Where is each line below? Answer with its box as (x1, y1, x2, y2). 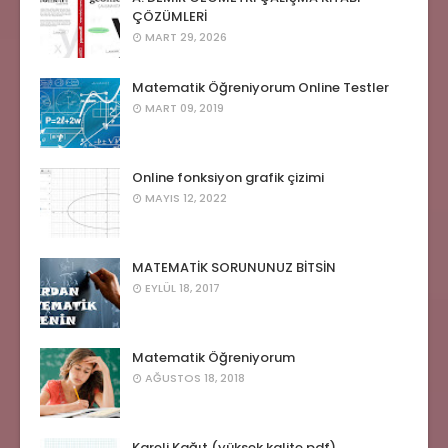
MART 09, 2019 (145, 100, 224, 116)
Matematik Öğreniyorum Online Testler (132, 78, 389, 97)
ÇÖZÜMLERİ (132, 7, 207, 26)
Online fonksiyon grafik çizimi (132, 168, 324, 187)
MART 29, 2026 (145, 29, 227, 45)
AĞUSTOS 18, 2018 (145, 370, 245, 386)
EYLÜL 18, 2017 (145, 280, 220, 296)
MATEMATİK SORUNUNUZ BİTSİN (132, 258, 336, 277)
